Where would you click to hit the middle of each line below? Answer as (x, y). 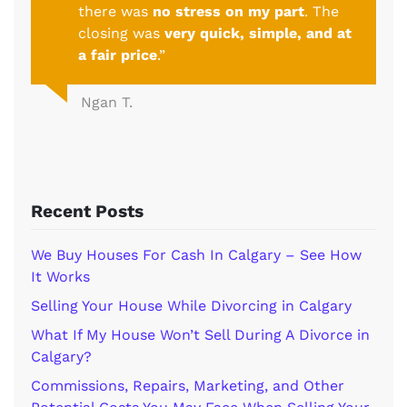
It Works (60, 277)
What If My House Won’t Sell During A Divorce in (200, 335)
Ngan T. (107, 103)
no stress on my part (228, 12)
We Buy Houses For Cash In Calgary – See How (196, 255)
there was (115, 12)
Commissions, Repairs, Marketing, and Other (188, 386)
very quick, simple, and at (258, 34)
